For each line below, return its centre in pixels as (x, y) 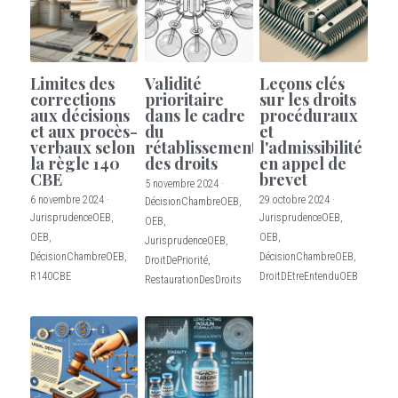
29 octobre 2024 (295, 199)
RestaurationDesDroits (194, 279)
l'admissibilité (311, 147)
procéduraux (309, 115)
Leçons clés (302, 83)
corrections (73, 99)
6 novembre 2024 (67, 199)
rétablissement (201, 147)
